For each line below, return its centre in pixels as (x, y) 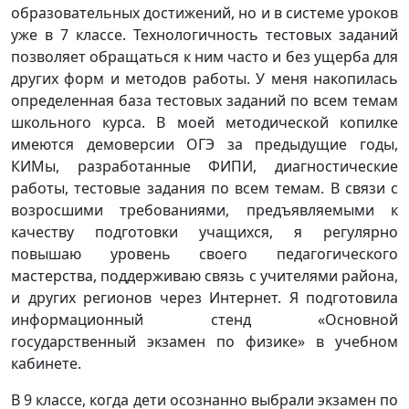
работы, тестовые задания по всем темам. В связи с (204, 188)
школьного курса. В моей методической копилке (204, 122)
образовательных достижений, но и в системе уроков (204, 13)
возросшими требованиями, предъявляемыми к (204, 210)
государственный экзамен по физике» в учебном (204, 341)
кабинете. (46, 363)
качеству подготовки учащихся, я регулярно (204, 232)
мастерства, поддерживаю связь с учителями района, (204, 276)
